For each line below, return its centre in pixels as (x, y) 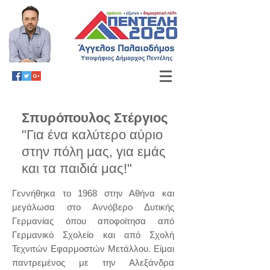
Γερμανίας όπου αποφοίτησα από (93, 221)
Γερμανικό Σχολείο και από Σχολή (93, 235)
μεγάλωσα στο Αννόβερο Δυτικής (93, 207)
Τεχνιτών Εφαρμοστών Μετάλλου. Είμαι (93, 249)
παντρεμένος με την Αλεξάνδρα (93, 262)
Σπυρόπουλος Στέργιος (95, 118)
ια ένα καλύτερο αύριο (98, 135)
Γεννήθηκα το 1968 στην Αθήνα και (93, 193)
